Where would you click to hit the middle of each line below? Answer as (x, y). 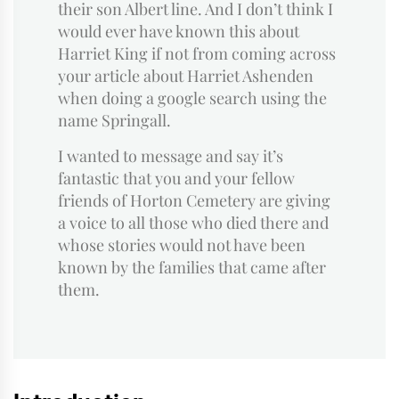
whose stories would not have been (182, 244)
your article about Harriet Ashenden (186, 75)
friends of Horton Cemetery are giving (194, 200)
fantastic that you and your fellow (176, 178)
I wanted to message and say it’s (171, 155)
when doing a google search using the (192, 98)
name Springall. (114, 120)
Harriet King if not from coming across (197, 53)
